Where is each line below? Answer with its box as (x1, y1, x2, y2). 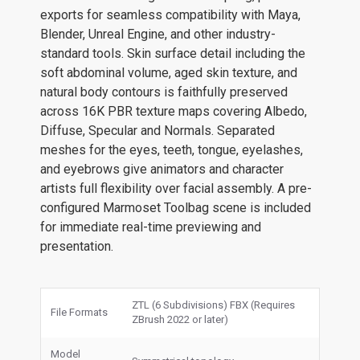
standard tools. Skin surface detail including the (40, 46, 305, 61)
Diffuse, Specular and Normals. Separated (40, 123, 275, 138)
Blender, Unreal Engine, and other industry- (40, 27, 276, 42)
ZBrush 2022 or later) (132, 313, 228, 325)
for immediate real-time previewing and (40, 219, 261, 235)
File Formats (51, 306, 108, 318)
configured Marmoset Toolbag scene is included (40, 200, 311, 215)
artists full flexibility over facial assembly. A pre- (40, 181, 312, 196)
